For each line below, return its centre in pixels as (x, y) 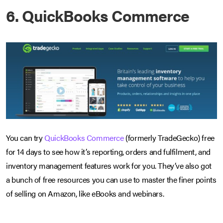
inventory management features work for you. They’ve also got (109, 166)
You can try (25, 138)
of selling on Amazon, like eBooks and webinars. (85, 194)
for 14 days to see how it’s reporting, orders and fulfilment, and (109, 152)
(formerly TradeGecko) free (169, 138)
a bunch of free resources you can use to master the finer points (111, 180)
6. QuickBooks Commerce (98, 15)
